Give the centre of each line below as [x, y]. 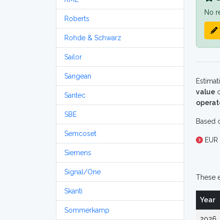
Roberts [77, 19]
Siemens [78, 153]
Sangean [78, 76]
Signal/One [82, 172]
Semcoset [80, 134]
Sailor [73, 57]
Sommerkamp [87, 210]
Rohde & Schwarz [93, 38]
